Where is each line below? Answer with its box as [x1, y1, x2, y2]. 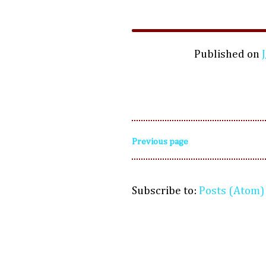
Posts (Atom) [199, 185, 264, 197]
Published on [194, 49, 262, 61]
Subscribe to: [132, 185, 199, 197]
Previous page [132, 137, 188, 147]
